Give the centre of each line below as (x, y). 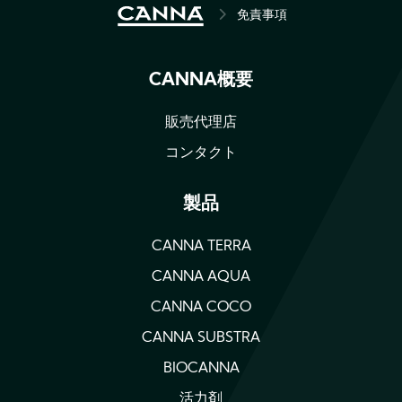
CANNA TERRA (201, 247)
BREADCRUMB (185, 17)
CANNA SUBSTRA (201, 338)
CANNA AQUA (201, 277)
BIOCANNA (201, 369)
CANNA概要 (201, 81)
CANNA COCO (201, 308)
